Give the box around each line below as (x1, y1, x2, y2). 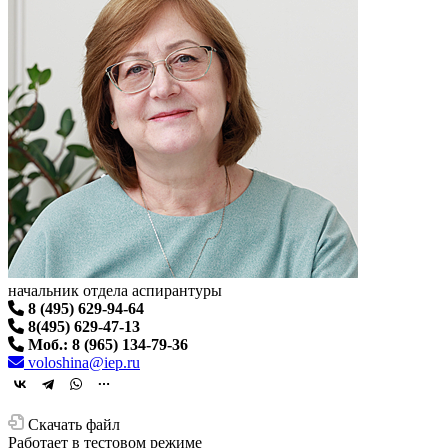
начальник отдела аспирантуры (8, 281, 222, 299)
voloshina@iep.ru (24, 353, 140, 371)
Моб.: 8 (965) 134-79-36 (28, 335, 188, 353)
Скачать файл (28, 415, 120, 433)
